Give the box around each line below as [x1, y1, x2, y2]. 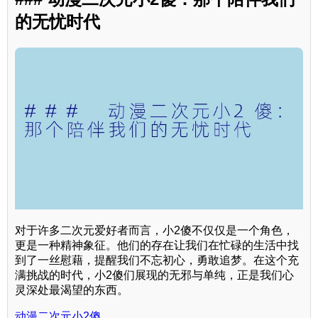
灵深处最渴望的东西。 [15, 284, 128, 297]
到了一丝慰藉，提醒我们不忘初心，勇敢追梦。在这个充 [15, 254, 299, 267]
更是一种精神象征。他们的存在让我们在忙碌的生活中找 [15, 239, 299, 252]
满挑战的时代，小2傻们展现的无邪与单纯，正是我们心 [15, 269, 294, 282]
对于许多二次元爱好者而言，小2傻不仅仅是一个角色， [15, 224, 294, 237]
